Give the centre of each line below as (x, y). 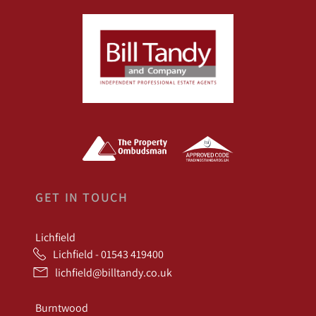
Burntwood (62, 307)
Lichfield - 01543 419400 (108, 254)
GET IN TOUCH (82, 197)
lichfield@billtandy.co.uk (114, 272)
